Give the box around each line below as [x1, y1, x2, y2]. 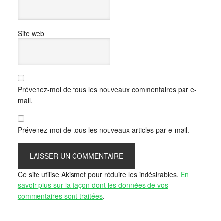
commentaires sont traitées [17, 190, 103, 201]
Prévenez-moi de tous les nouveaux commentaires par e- [17, 84, 197, 94]
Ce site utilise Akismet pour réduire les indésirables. [17, 169, 181, 179]
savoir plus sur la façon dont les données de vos [17, 180, 168, 190]
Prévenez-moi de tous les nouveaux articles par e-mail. [17, 124, 189, 135]
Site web [17, 28, 44, 38]
